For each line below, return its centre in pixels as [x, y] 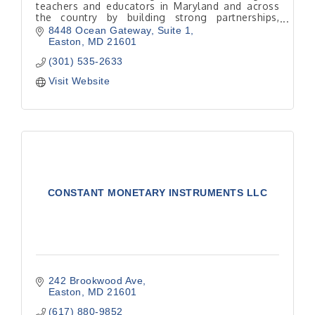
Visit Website [79, 81]
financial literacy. [77, 40]
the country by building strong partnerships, [157, 17]
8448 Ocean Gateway [99, 31]
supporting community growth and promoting [157, 28]
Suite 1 [174, 31]
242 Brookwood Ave [95, 281]
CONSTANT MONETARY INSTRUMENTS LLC [157, 193]
